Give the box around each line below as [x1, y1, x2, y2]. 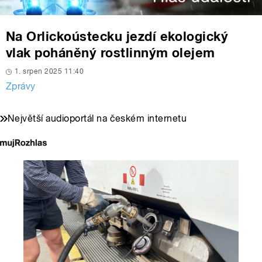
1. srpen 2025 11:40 [15, 67, 84, 76]
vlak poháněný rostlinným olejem [6, 45, 215, 61]
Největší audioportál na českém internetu [8, 113, 187, 125]
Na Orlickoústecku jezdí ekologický [6, 29, 229, 44]
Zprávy [6, 81, 36, 92]
